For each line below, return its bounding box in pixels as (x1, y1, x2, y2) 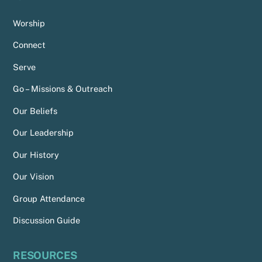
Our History (13, 149, 60, 160)
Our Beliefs (13, 105, 58, 116)
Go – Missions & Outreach (13, 84, 113, 94)
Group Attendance (13, 193, 85, 204)
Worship (13, 18, 46, 28)
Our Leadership (13, 127, 74, 138)
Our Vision (13, 171, 54, 182)
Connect (13, 40, 46, 50)
